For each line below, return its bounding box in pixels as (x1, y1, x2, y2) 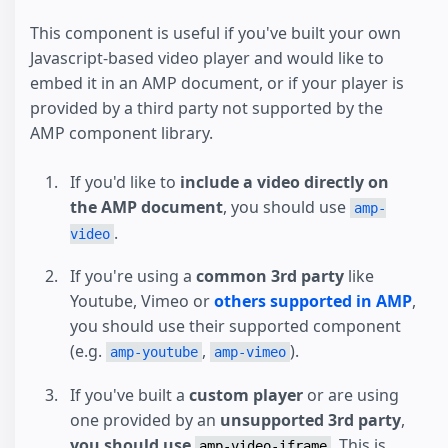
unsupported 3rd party (220, 408, 401, 431)
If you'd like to (70, 170, 180, 193)
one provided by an (70, 408, 220, 431)
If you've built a (70, 383, 189, 406)
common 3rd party (196, 265, 344, 288)
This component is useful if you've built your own (30, 21, 401, 44)
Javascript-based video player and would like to (30, 46, 384, 69)
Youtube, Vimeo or (70, 290, 214, 313)
